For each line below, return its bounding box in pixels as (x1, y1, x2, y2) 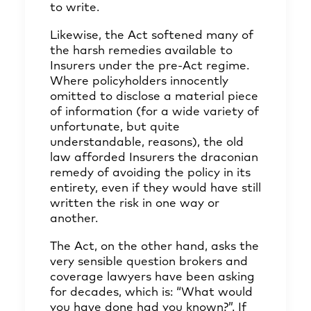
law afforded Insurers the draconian (50, 152, 258, 164)
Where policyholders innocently (50, 76, 228, 87)
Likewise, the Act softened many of (50, 30, 253, 42)
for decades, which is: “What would (50, 287, 253, 299)
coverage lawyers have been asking (50, 271, 255, 283)
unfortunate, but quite (50, 121, 180, 133)
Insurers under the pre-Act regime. (50, 60, 249, 72)
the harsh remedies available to (50, 45, 233, 57)
